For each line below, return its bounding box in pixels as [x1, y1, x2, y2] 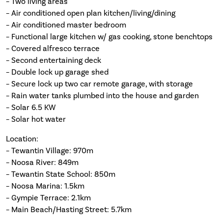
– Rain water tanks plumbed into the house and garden [6, 90, 199, 100]
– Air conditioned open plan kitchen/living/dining [6, 8, 175, 18]
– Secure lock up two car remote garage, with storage [6, 79, 193, 88]
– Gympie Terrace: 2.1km [6, 192, 91, 202]
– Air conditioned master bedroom [6, 20, 126, 29]
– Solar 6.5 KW [6, 102, 55, 112]
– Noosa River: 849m [6, 157, 79, 167]
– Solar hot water [6, 114, 66, 124]
